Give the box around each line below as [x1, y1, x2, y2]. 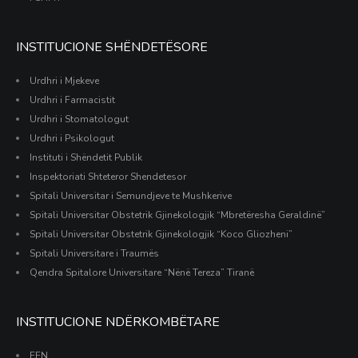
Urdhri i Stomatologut [30, 113, 129, 125]
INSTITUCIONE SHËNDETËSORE [16, 38, 208, 56]
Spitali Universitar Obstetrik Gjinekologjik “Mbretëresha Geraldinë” [30, 209, 325, 221]
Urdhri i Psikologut [30, 132, 114, 145]
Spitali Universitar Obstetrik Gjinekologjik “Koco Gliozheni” [30, 228, 292, 241]
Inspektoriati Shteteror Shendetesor [30, 170, 186, 183]
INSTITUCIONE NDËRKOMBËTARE [16, 313, 220, 331]
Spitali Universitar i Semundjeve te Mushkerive [30, 189, 232, 202]
